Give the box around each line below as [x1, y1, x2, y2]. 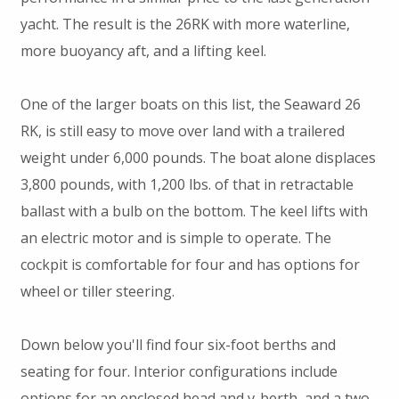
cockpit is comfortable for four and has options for [20, 255, 360, 275]
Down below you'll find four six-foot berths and [20, 335, 336, 355]
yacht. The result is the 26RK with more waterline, [20, 14, 350, 35]
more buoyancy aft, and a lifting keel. [20, 41, 266, 61]
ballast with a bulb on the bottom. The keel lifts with [20, 201, 368, 222]
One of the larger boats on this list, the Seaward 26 [20, 94, 361, 115]
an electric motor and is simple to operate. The [20, 228, 331, 248]
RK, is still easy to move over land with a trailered [20, 121, 345, 142]
